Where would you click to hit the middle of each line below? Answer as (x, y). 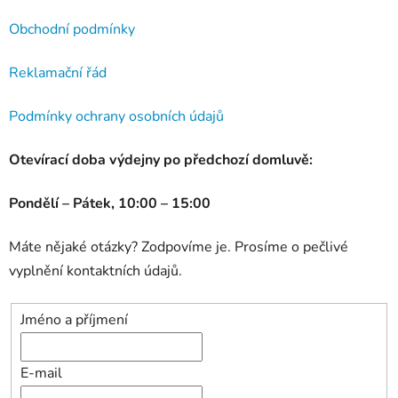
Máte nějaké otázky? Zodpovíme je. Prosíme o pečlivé (179, 247)
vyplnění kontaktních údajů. (96, 271)
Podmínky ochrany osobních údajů (116, 116)
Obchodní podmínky (72, 29)
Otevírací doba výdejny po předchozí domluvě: (161, 159)
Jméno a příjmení (74, 320)
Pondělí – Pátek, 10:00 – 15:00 (110, 203)
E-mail (41, 374)
